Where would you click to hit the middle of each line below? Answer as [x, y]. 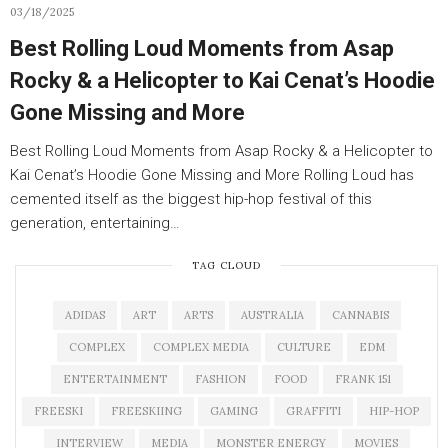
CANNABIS [360, 315]
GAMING [234, 411]
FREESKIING [146, 411]
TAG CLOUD [226, 265]
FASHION [220, 379]
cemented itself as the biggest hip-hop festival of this [191, 199]
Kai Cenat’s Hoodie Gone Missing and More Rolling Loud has [212, 175]
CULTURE [303, 347]
